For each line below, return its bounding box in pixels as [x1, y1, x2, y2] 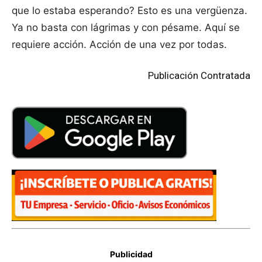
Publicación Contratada [148, 70, 250, 82]
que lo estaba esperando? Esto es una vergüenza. [12, 5, 247, 17]
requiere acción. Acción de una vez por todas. [12, 39, 227, 51]
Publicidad [109, 249, 153, 259]
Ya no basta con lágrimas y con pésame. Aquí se [12, 22, 240, 34]
